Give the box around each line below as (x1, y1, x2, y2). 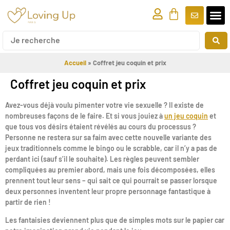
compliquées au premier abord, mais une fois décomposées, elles (5, 165, 215, 174)
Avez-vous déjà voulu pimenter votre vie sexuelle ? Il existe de (5, 100, 204, 109)
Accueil (64, 58, 86, 67)
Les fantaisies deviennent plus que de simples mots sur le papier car (5, 216, 224, 225)
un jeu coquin (164, 111, 208, 120)
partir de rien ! (5, 197, 51, 206)
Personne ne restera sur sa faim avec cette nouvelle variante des (5, 132, 212, 142)
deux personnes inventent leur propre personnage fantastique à (5, 186, 210, 196)
